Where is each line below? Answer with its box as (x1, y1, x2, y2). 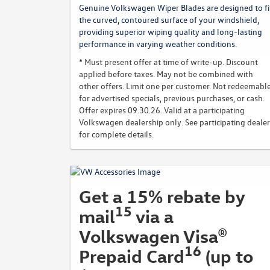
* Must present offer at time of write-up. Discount (79, 56, 258, 67)
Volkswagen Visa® (79, 225, 227, 247)
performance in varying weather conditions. (79, 38, 237, 49)
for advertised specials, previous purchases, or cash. (79, 92, 265, 104)
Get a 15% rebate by (79, 185, 245, 207)
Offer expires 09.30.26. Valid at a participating (79, 104, 245, 116)
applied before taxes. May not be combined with (79, 68, 253, 80)
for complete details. (79, 128, 154, 140)
